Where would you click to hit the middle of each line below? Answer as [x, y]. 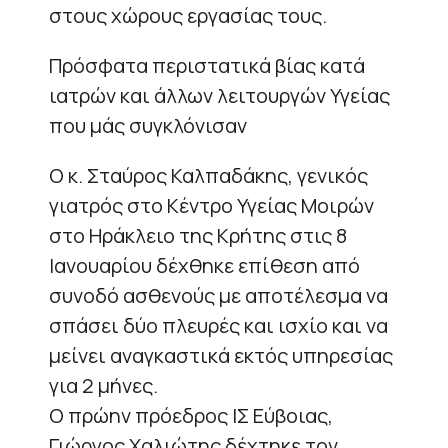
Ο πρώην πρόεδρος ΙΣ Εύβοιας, [191, 415]
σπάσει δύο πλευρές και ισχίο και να [218, 325]
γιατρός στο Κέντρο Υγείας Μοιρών [211, 205]
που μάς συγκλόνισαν [148, 125]
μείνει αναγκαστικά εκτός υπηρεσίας [221, 355]
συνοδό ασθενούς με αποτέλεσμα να [218, 295]
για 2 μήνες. [103, 385]
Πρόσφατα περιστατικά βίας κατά [207, 65]
